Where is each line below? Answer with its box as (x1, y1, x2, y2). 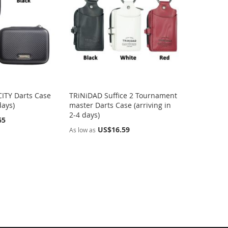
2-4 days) (69, 109, 100, 120)
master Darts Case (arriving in (69, 100, 172, 110)
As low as (69, 125, 96, 134)
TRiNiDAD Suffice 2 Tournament (69, 90, 178, 100)
